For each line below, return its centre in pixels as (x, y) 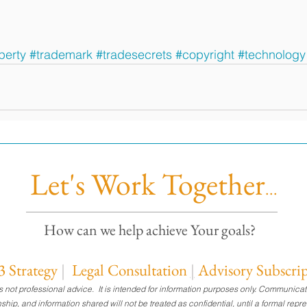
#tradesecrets (134, 55)
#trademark (61, 55)
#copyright (205, 55)
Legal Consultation (131, 270)
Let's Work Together (148, 184)
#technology (272, 55)
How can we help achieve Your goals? (150, 230)
